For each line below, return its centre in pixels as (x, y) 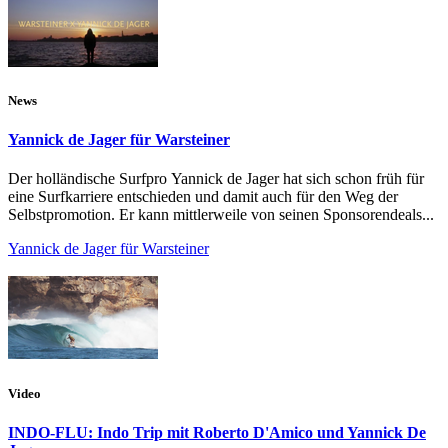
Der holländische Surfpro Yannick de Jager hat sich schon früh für (216, 179)
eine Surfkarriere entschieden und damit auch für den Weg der (203, 197)
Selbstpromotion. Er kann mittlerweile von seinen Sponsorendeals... (221, 215)
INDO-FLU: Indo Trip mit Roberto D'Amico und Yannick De (217, 432)
